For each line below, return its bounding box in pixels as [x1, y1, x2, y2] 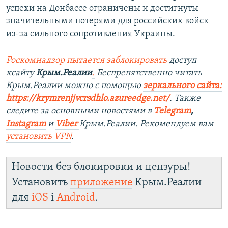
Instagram [6, 119, 46, 129]
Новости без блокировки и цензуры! [12, 162, 190, 173]
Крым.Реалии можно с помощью [6, 81, 143, 91]
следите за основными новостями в [6, 106, 154, 117]
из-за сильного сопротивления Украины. [6, 29, 175, 39]
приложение [70, 177, 132, 188]
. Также [169, 94, 201, 104]
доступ [167, 55, 196, 66]
